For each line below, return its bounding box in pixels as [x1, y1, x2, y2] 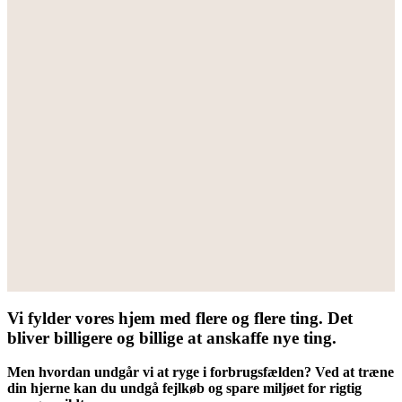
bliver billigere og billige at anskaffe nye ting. [7, 328, 336, 347]
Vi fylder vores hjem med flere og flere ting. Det [7, 308, 353, 328]
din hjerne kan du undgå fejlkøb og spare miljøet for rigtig [7, 380, 362, 397]
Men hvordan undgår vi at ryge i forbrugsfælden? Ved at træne [7, 364, 394, 380]
